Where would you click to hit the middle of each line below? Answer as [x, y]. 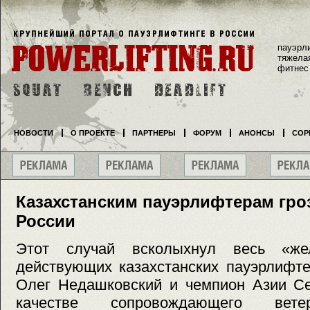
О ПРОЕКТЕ [93, 133]
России [46, 221]
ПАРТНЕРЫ [154, 133]
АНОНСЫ [257, 133]
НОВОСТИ [34, 133]
